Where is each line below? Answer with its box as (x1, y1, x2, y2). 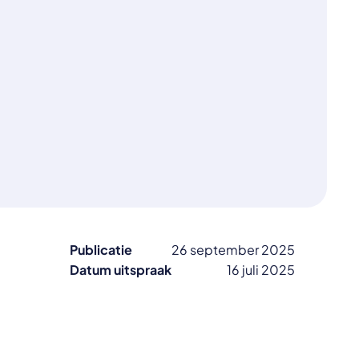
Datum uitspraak (69, 261, 171, 278)
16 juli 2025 (226, 261, 295, 278)
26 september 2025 (171, 241, 295, 258)
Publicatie (69, 241, 132, 258)
